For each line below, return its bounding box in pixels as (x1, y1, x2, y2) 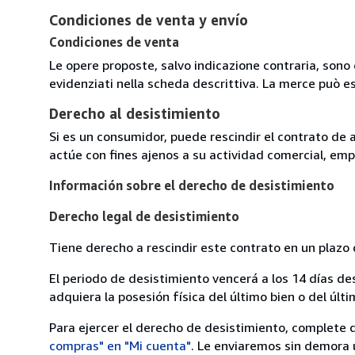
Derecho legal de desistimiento (49, 208, 239, 224)
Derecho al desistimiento (49, 104, 220, 122)
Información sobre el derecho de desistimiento (49, 177, 334, 193)
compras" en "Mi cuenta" (49, 337, 191, 353)
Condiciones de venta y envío (49, 10, 248, 29)
